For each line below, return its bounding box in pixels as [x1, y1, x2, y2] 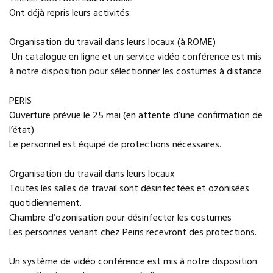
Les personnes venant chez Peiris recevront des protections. [9, 225, 257, 241]
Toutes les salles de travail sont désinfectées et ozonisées [9, 181, 249, 197]
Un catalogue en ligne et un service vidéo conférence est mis [9, 49, 261, 65]
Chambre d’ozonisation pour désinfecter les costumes [9, 210, 232, 226]
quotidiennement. [9, 196, 82, 211]
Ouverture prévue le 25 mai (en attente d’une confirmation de [9, 108, 263, 124]
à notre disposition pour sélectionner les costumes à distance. [9, 64, 264, 80]
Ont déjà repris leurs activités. [9, 5, 131, 21]
